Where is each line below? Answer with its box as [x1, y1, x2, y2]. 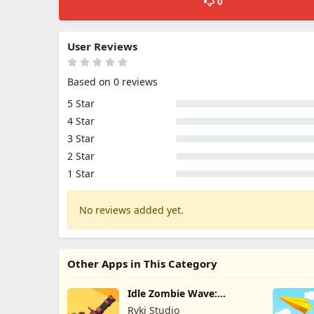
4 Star [67, 114, 95, 128]
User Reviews [67, 39, 137, 53]
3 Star [67, 132, 95, 145]
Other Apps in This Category [67, 257, 217, 271]
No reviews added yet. [79, 203, 184, 217]
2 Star [67, 149, 95, 163]
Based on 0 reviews [67, 75, 158, 88]
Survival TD [127, 297, 182, 310]
